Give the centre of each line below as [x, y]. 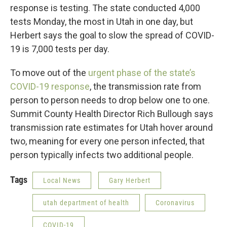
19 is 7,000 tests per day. [60, 49]
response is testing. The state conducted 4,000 [105, 8]
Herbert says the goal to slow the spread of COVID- [112, 35]
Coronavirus [175, 203]
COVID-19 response [50, 87]
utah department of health [86, 203]
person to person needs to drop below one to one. [110, 100]
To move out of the [49, 73]
